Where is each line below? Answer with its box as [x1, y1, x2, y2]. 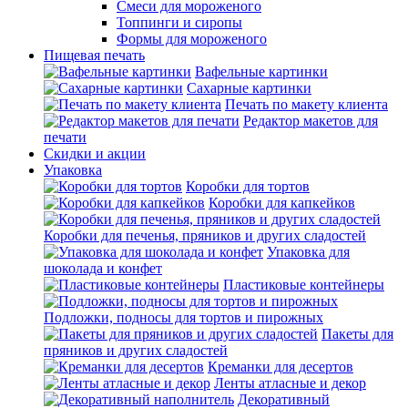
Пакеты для [321, 326, 393, 342]
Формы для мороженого [117, 31, 267, 46]
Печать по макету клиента [225, 97, 388, 112]
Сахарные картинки [187, 80, 311, 96]
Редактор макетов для [243, 113, 378, 128]
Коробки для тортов [186, 178, 310, 194]
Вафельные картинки [195, 64, 328, 79]
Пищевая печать [44, 47, 145, 63]
